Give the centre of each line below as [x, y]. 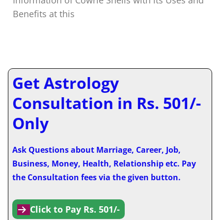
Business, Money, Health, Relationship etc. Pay [104, 163]
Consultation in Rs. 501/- [107, 103]
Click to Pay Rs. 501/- [75, 209]
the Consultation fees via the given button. [96, 177]
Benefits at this [44, 14]
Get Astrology [66, 82]
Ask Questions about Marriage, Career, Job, [96, 150]
